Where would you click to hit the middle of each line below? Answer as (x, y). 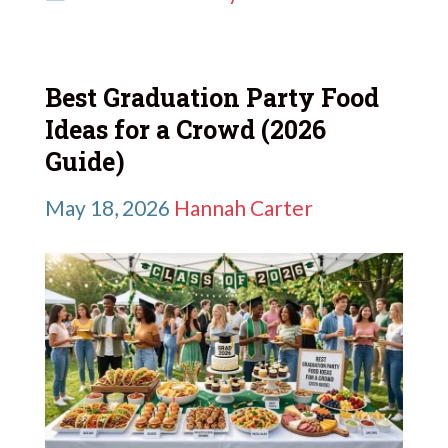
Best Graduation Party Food (212, 98)
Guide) (85, 162)
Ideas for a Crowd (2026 (185, 130)
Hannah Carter (243, 207)
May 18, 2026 (107, 207)
